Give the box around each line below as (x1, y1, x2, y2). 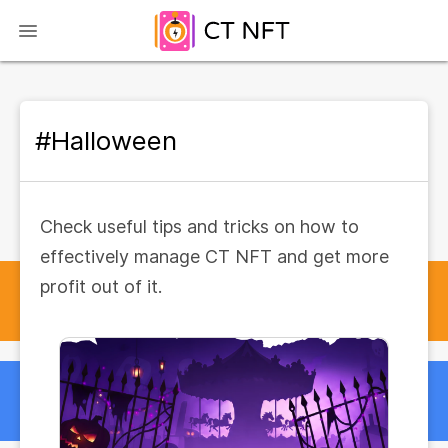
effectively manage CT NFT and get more (40, 246, 389, 267)
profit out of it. (40, 276, 162, 297)
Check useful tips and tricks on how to (40, 216, 359, 237)
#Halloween (35, 125, 177, 156)
